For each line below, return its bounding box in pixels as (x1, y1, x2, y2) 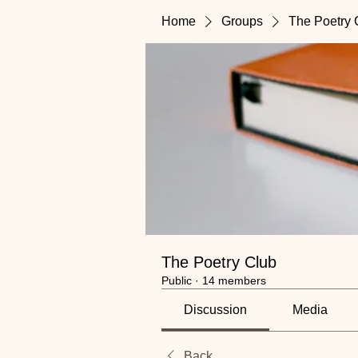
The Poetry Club (161, 253, 276, 271)
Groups (221, 14, 263, 28)
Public (161, 274, 192, 287)
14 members (202, 274, 266, 287)
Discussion (184, 303, 248, 316)
